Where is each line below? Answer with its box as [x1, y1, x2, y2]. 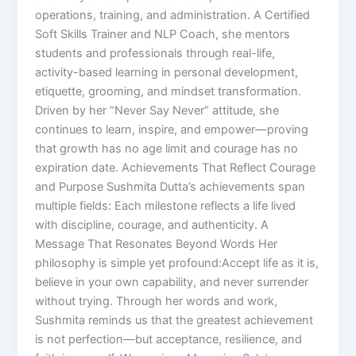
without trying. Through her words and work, [35, 294, 278, 309]
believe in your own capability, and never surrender [35, 275, 309, 290]
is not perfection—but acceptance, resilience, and [35, 332, 303, 347]
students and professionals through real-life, [35, 46, 276, 61]
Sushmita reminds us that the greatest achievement [35, 313, 314, 328]
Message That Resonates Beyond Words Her [35, 237, 278, 252]
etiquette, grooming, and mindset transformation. [35, 84, 302, 99]
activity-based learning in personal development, [35, 65, 299, 80]
